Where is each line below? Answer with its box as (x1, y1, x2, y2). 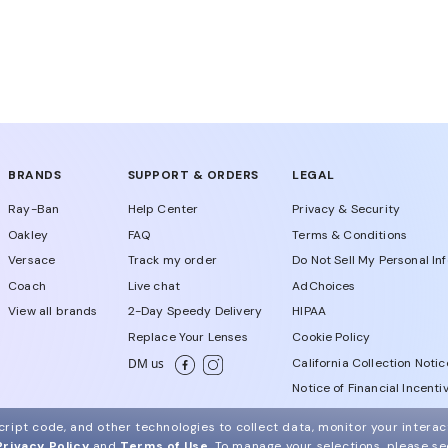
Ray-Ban (8, 201, 60, 217)
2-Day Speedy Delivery (127, 303, 263, 320)
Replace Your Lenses (127, 328, 248, 345)
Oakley (8, 226, 49, 243)
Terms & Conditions (292, 226, 408, 243)
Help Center (127, 201, 199, 217)
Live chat (127, 277, 181, 294)
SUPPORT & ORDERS (127, 167, 259, 183)
